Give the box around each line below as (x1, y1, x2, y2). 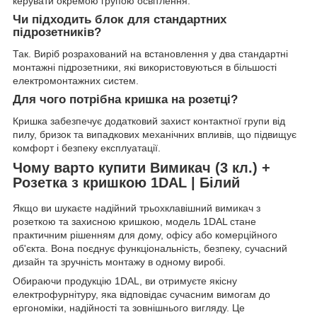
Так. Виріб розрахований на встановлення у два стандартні (13, 48, 288, 60)
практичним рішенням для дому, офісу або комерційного (13, 229, 277, 241)
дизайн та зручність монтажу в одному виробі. (13, 255, 226, 267)
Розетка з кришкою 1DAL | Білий (13, 174, 240, 190)
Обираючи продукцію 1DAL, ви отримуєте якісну (13, 275, 237, 287)
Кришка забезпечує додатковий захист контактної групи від (13, 115, 285, 127)
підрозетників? (13, 25, 101, 40)
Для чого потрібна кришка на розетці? (13, 93, 238, 107)
